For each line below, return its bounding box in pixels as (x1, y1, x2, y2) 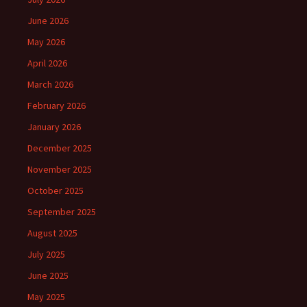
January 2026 (27, 120, 81, 133)
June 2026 (27, 14, 69, 27)
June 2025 (27, 269, 69, 282)
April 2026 (27, 56, 67, 69)
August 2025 (27, 226, 77, 239)
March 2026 (27, 77, 73, 90)
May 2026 (27, 35, 65, 48)
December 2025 (27, 141, 92, 154)
